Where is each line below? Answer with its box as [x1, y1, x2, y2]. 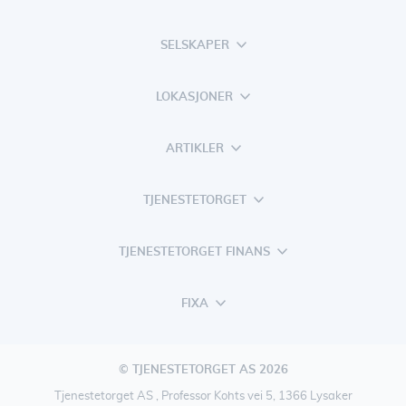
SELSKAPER [159, 38, 229, 52]
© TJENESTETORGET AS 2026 [118, 362, 288, 376]
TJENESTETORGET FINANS [119, 245, 270, 258]
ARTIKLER [165, 141, 224, 155]
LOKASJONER [156, 90, 233, 103]
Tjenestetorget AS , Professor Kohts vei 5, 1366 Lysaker [53, 391, 353, 402]
